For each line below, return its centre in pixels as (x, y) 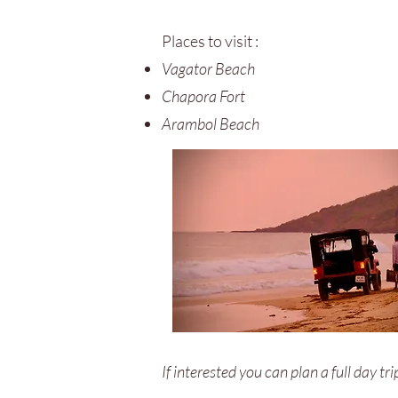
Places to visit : (210, 41)
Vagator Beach (208, 68)
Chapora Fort (203, 96)
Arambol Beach (211, 123)
